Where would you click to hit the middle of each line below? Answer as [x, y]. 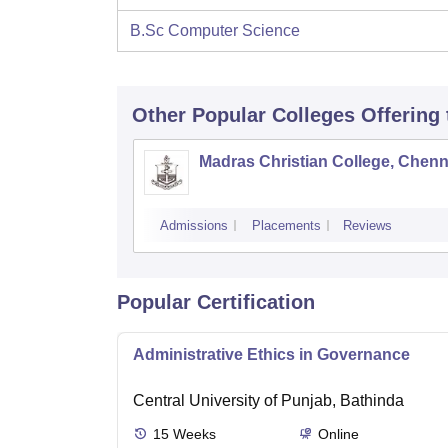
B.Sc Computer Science [215, 31]
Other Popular [199, 115]
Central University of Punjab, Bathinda [268, 401]
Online [338, 434]
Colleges [313, 115]
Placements [286, 226]
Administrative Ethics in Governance [271, 355]
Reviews [367, 226]
